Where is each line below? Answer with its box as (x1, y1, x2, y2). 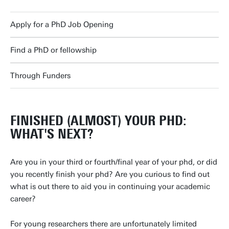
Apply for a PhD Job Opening (10, 20, 113, 30)
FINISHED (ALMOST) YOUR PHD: (10, 112, 187, 129)
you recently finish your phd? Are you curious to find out (10, 170, 210, 179)
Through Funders (10, 71, 71, 81)
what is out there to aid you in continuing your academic (10, 182, 210, 192)
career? (10, 194, 36, 204)
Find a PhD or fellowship (10, 45, 97, 55)
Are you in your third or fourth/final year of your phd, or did (10, 157, 217, 167)
